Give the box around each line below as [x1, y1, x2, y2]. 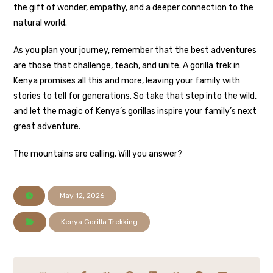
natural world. [13, 18, 68, 29]
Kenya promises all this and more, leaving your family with [13, 76, 241, 87]
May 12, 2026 [60, 191, 105, 200]
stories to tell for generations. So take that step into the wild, [13, 91, 257, 102]
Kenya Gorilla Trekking [61, 218, 138, 227]
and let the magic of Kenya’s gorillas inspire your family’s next [13, 106, 257, 117]
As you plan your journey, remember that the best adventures [13, 45, 257, 56]
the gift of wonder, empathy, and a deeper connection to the [13, 2, 254, 13]
